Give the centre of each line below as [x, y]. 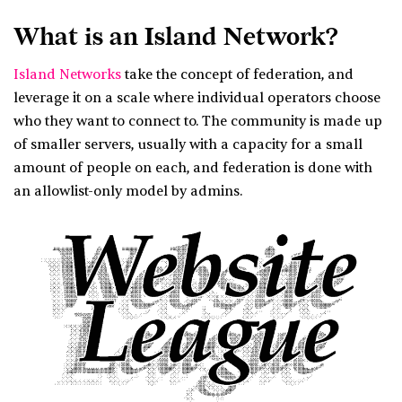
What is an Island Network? [176, 37]
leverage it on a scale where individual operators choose [197, 99]
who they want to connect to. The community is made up [198, 122]
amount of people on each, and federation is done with [193, 169]
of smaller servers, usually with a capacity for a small [188, 145]
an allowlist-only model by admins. [128, 192]
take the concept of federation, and [237, 75]
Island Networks [67, 75]
